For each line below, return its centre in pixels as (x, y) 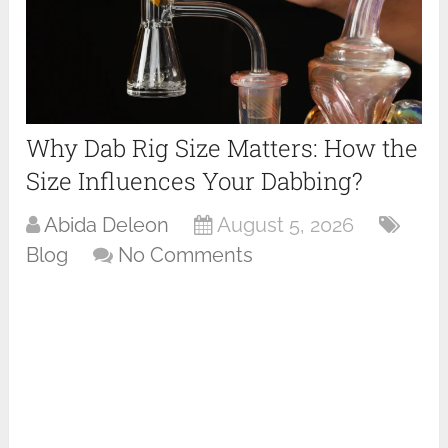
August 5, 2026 (286, 225)
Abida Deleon (107, 225)
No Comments (186, 255)
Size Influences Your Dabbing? (195, 181)
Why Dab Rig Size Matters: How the (222, 148)
